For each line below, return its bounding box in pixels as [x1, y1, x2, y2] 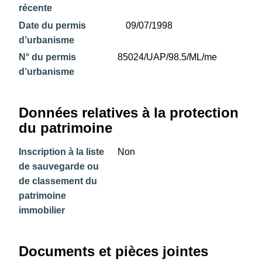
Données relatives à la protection [19, 105, 239, 121]
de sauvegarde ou [19, 161, 99, 172]
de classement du [19, 176, 98, 187]
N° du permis [19, 52, 77, 63]
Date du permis [19, 20, 87, 30]
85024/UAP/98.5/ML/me [118, 52, 218, 63]
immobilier [19, 205, 65, 216]
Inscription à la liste [19, 147, 105, 157]
